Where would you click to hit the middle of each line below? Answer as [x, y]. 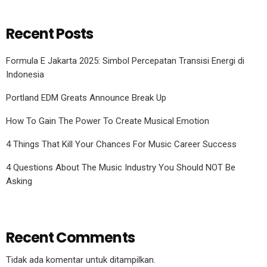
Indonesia [25, 75]
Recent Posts [50, 34]
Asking [19, 181]
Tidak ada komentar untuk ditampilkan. [81, 260]
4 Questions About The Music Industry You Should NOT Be [121, 168]
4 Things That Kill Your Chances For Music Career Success [121, 145]
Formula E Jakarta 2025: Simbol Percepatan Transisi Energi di [125, 61]
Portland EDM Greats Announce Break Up [86, 98]
